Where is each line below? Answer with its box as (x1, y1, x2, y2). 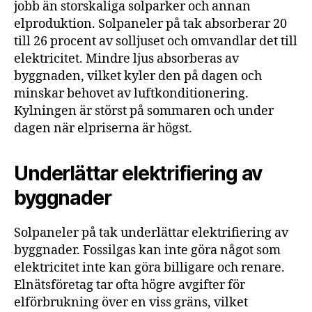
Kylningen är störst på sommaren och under (14, 102, 274, 119)
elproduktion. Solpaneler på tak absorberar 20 (14, 15, 287, 32)
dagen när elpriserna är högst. (14, 120, 192, 136)
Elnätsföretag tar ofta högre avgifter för (14, 276, 245, 293)
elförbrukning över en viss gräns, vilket (14, 294, 248, 311)
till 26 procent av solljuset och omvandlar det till (14, 33, 297, 49)
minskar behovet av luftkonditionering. (14, 85, 249, 102)
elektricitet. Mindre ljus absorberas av (14, 50, 239, 67)
